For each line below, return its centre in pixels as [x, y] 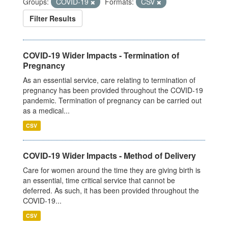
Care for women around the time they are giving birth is [112, 170]
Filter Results [53, 19]
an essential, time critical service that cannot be [99, 180]
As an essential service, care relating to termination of [109, 80]
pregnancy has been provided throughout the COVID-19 [113, 90]
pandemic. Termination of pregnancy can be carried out [112, 101]
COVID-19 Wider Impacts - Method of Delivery [109, 156]
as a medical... [46, 111]
